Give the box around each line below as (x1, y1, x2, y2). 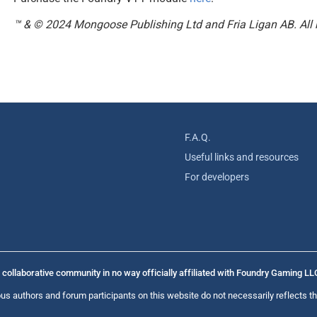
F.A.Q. (185, 132, 212, 143)
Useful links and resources (185, 151, 299, 163)
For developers (185, 171, 250, 183)
